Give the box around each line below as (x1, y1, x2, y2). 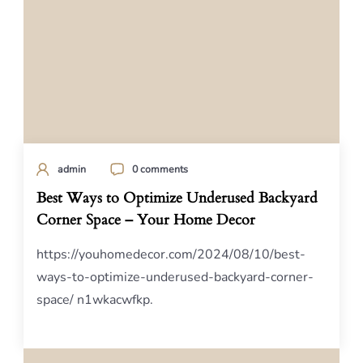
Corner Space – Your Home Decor (36, 211, 255, 229)
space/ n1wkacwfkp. (36, 291, 153, 309)
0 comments (132, 162, 188, 176)
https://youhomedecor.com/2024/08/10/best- (36, 246, 305, 263)
